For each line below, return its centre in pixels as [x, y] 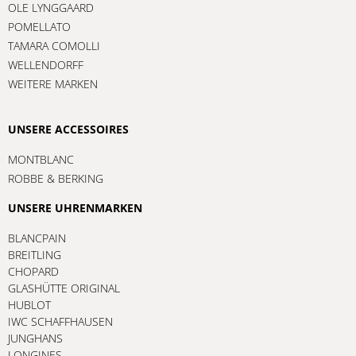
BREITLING [35, 254]
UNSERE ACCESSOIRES [68, 129]
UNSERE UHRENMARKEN [75, 207]
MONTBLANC [41, 159]
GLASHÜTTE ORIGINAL [64, 288]
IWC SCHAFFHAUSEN [60, 321]
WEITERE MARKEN [53, 83]
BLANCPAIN [37, 238]
